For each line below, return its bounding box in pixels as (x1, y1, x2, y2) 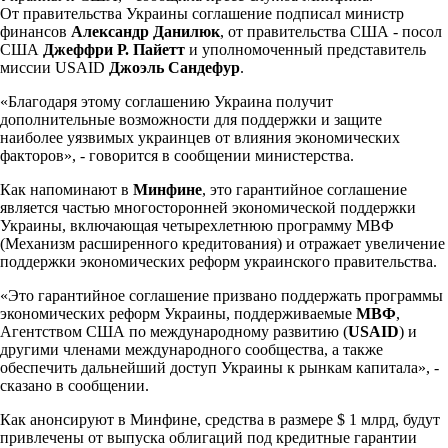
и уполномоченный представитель (189, 40, 426, 58)
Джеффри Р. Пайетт (43, 40, 189, 58)
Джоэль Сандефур (105, 58, 240, 76)
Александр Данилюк (71, 22, 220, 40)
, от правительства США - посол (220, 22, 442, 40)
